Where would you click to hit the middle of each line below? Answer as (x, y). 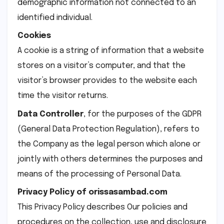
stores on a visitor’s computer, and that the (101, 66)
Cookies (34, 36)
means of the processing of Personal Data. (99, 174)
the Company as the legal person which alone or (109, 144)
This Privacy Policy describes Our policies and (102, 207)
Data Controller (50, 114)
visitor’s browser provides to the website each (107, 81)
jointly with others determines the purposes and (110, 159)
